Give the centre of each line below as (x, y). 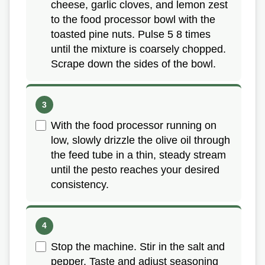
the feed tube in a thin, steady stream (138, 155)
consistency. (80, 185)
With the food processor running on (134, 126)
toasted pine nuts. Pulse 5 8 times (131, 34)
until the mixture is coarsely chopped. (138, 49)
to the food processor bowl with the (133, 19)
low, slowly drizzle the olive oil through (140, 140)
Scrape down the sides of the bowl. (133, 64)
